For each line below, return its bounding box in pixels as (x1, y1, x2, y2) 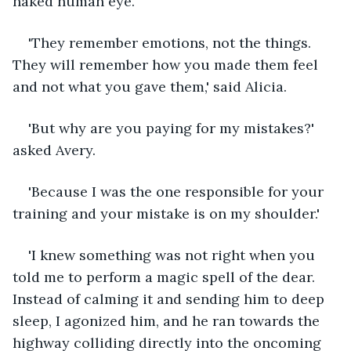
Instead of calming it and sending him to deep (13, 289, 328, 308)
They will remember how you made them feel (13, 55, 322, 74)
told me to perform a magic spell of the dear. (13, 267, 319, 286)
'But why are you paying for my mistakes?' (28, 118, 318, 137)
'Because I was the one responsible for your (28, 182, 327, 201)
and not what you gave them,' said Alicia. (13, 77, 287, 96)
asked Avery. (13, 140, 96, 159)
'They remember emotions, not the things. (28, 33, 315, 52)
